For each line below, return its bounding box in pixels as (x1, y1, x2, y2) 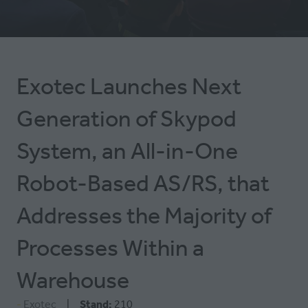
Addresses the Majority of (16, 201, 272, 230)
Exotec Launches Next (16, 71, 241, 100)
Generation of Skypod (16, 104, 236, 133)
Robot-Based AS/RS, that (16, 168, 269, 197)
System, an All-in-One (16, 136, 238, 165)
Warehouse (16, 265, 129, 294)
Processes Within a (16, 233, 204, 262)
